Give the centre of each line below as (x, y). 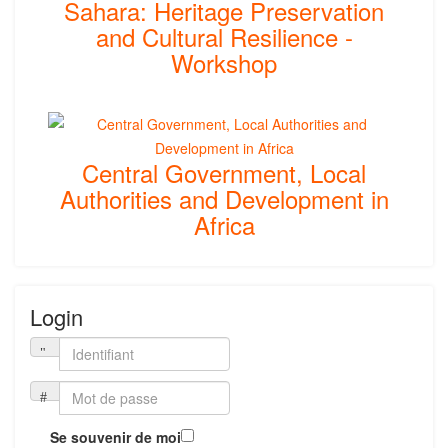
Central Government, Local (224, 172)
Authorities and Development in (224, 198)
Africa (224, 224)
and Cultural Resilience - (224, 36)
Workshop (224, 62)
